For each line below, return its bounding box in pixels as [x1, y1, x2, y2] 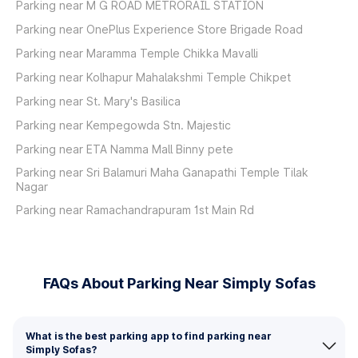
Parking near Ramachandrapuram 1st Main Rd [16, 203, 254, 217]
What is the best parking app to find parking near [26, 330, 271, 342]
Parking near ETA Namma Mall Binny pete [16, 142, 233, 156]
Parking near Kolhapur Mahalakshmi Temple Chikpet [16, 70, 291, 84]
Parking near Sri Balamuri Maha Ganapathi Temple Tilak [16, 165, 308, 179]
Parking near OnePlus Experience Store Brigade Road [16, 22, 303, 36]
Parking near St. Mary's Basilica [16, 94, 181, 108]
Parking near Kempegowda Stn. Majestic [16, 118, 231, 132]
